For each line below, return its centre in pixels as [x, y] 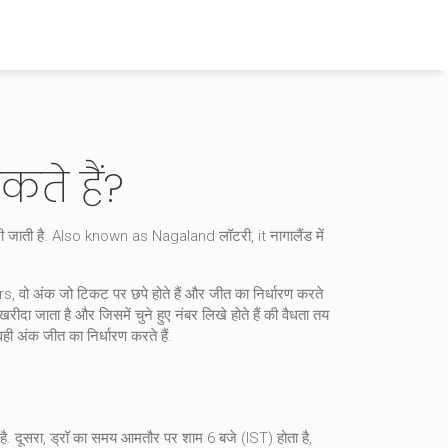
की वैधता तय [294, 315]
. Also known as [98, 236]
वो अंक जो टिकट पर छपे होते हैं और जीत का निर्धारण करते [171, 294]
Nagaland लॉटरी [201, 236]
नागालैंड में [297, 236]
